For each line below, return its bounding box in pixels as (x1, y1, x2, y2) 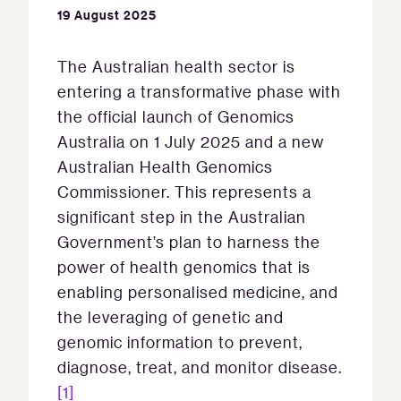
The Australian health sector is (57, 56, 295, 77)
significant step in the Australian (57, 207, 306, 227)
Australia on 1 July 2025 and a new (57, 132, 324, 152)
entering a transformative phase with (57, 81, 341, 102)
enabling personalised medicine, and (57, 282, 338, 303)
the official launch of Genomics (57, 107, 294, 127)
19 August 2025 (57, 6, 157, 24)
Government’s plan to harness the (57, 232, 320, 252)
